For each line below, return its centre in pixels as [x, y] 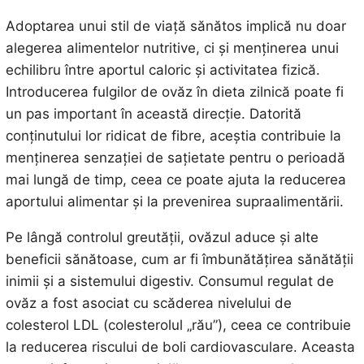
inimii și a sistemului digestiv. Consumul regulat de [169, 281]
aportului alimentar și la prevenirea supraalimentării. [174, 201]
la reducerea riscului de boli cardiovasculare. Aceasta [180, 347]
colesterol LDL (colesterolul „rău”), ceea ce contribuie [178, 325]
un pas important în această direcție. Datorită [153, 113]
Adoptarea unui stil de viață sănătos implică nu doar [175, 26]
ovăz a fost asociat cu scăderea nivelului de [148, 303]
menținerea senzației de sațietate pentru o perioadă [175, 157]
